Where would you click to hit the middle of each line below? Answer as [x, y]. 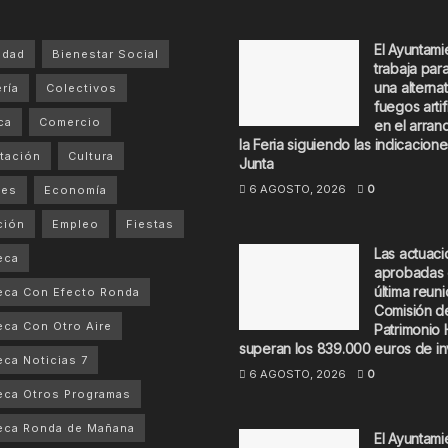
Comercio [69, 122]
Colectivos [81, 88]
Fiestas [149, 224]
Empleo [75, 224]
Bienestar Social [105, 54]
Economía [75, 190]
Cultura [90, 156]
